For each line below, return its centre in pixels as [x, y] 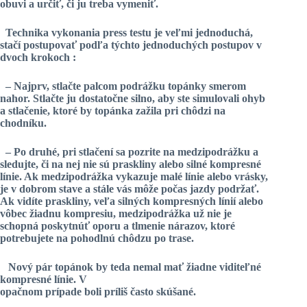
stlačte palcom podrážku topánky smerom [149, 86]
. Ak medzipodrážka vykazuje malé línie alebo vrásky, [144, 177]
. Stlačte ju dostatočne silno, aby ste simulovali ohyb [146, 99]
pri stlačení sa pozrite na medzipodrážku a [160, 152]
